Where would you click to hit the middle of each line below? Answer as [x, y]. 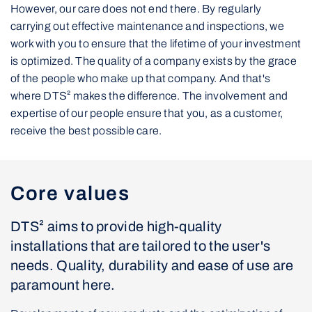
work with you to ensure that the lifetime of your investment [156, 43]
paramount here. [63, 284]
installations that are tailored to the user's [141, 245]
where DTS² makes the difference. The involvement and [149, 95]
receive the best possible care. [86, 130]
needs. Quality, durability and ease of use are [152, 265]
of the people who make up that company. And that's [140, 78]
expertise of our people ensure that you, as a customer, [147, 113]
